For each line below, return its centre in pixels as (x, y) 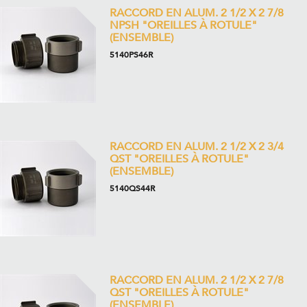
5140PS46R (131, 55)
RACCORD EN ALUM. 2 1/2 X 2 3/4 (197, 147)
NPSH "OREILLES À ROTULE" (183, 25)
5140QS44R (132, 188)
